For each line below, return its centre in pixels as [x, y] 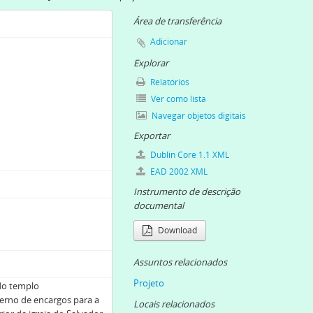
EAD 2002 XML [178, 172]
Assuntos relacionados [180, 262]
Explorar [151, 63]
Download [176, 230]
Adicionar [169, 42]
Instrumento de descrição [187, 191]
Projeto [149, 283]
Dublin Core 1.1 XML [189, 155]
